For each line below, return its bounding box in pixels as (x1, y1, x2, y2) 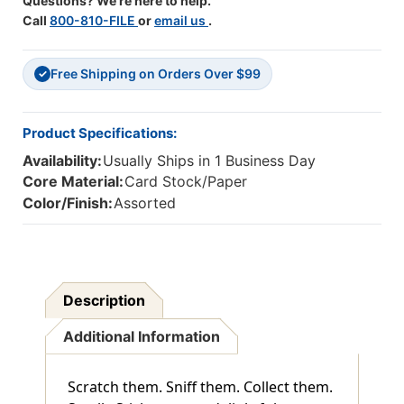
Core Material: (23, 172, 124, 191)
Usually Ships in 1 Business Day (103, 151, 317, 170)
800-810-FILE (50, 13, 138, 29)
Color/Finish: (23, 193, 113, 212)
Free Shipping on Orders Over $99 (50, 66, 261, 82)
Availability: (23, 151, 102, 170)
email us (154, 13, 208, 29)
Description (63, 290, 146, 309)
